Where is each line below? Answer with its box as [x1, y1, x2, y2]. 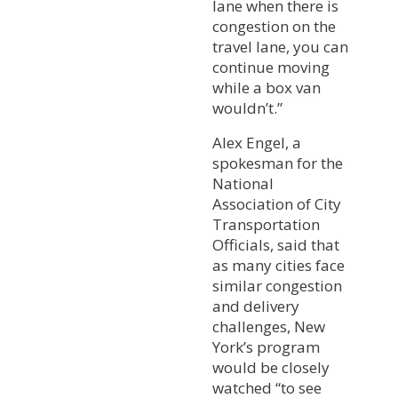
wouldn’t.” [212, 97, 283, 118]
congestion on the [212, 15, 336, 36]
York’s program [212, 336, 320, 357]
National [212, 172, 274, 194]
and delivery [212, 295, 299, 316]
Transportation [212, 213, 320, 235]
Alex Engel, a [212, 131, 301, 153]
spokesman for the [212, 152, 343, 173]
